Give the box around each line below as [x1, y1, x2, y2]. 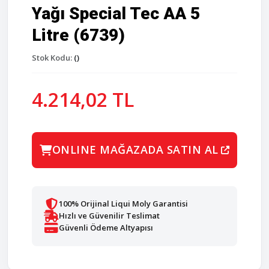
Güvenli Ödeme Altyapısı [59, 222, 153, 234]
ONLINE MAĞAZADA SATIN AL [52, 142, 219, 157]
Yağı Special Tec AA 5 [32, 3, 200, 23]
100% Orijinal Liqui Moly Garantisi [59, 198, 188, 210]
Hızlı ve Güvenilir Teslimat [59, 210, 160, 222]
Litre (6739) [32, 25, 125, 45]
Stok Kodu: [32, 52, 72, 63]
